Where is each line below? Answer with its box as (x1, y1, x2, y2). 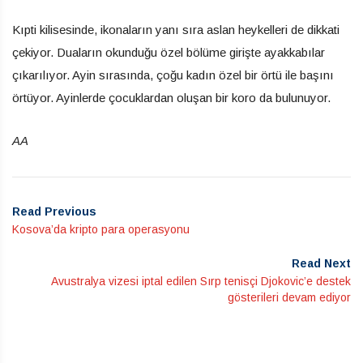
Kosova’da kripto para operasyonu (12, 222, 190, 236)
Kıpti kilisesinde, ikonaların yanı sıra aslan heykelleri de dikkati (12, 22, 340, 36)
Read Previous (12, 204, 96, 218)
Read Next (292, 256, 351, 270)
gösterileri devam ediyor (228, 290, 351, 304)
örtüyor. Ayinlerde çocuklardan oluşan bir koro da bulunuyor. (12, 90, 331, 105)
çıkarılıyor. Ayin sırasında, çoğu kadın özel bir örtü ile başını (12, 67, 334, 82)
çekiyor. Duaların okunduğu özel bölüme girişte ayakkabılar (12, 45, 325, 59)
